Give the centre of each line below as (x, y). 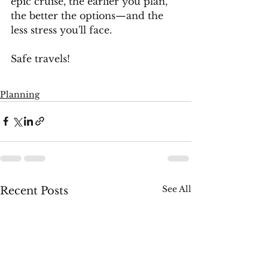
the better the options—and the (89, 15)
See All (177, 189)
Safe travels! (40, 58)
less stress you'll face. (63, 30)
